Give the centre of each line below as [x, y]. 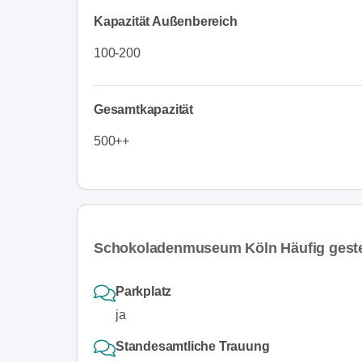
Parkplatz [144, 291]
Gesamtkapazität [143, 109]
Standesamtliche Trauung [193, 346]
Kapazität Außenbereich [166, 21]
